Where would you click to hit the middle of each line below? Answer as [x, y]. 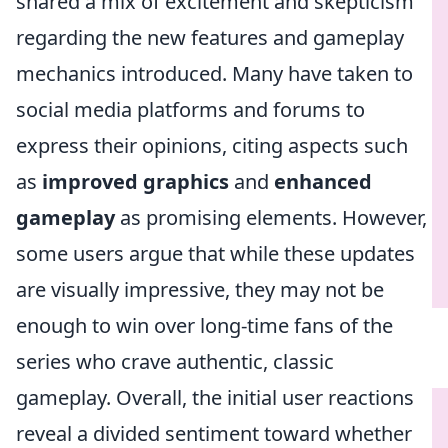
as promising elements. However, [271, 217]
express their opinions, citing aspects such [212, 145]
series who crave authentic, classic [175, 361]
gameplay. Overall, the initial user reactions [215, 397]
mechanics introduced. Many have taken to [214, 73]
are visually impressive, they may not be [200, 289]
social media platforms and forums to [190, 109]
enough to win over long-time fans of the [204, 325]
